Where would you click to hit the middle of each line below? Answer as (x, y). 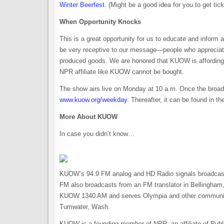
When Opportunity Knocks (100, 22)
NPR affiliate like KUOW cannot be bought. (122, 72)
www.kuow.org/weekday (93, 100)
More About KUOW (88, 117)
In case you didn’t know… (97, 134)
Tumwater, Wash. (85, 207)
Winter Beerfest (82, 5)
